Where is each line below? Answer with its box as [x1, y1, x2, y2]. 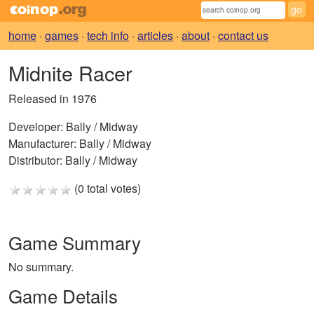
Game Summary [8, 229, 141, 256]
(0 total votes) [71, 180, 141, 197]
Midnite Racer [8, 58, 132, 88]
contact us [218, 27, 268, 44]
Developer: [8, 118, 63, 135]
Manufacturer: [8, 135, 76, 152]
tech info [87, 27, 129, 44]
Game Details [8, 282, 118, 309]
